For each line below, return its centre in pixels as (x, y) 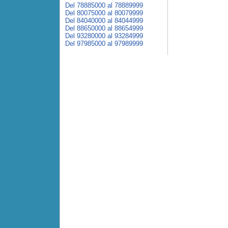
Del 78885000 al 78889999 (104, 5)
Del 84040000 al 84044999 (104, 21)
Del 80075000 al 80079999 (104, 13)
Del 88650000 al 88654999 (104, 28)
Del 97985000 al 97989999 (104, 44)
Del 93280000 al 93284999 (104, 36)
